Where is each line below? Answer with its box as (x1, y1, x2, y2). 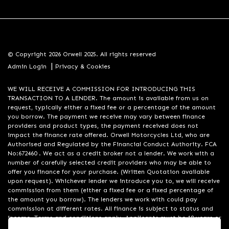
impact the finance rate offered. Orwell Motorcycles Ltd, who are (8, 131, 210, 139)
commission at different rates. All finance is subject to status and (8, 205, 213, 212)
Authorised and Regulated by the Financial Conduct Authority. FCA (8, 141, 217, 148)
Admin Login (8, 63, 47, 70)
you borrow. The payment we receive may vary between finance (8, 113, 205, 120)
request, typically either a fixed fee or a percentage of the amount (8, 104, 216, 111)
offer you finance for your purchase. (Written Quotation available (8, 168, 210, 175)
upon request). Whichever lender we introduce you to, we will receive (8, 177, 220, 185)
